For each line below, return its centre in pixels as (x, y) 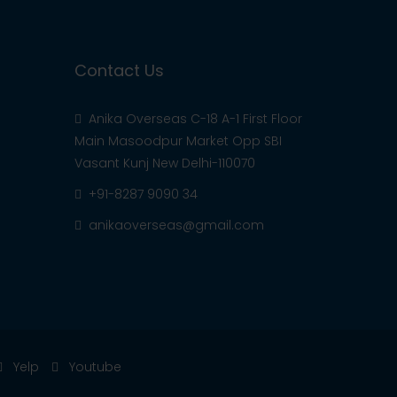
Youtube (93, 367)
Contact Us (119, 70)
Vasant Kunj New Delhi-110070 (164, 163)
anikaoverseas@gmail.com (176, 225)
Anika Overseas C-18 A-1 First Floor (193, 119)
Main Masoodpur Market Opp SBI (178, 141)
